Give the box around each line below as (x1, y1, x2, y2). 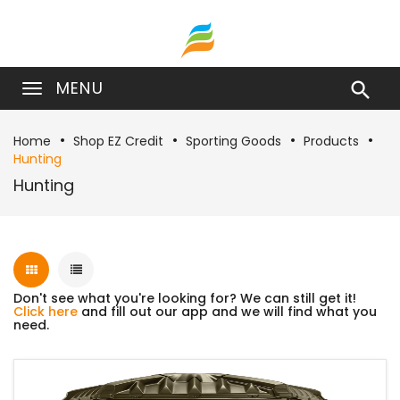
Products (304, 132, 359, 150)
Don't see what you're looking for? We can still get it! (13, 289, 356, 307)
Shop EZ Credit (73, 132, 163, 150)
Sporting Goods (186, 132, 281, 150)
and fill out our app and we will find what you (78, 303, 377, 321)
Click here (13, 303, 78, 321)
